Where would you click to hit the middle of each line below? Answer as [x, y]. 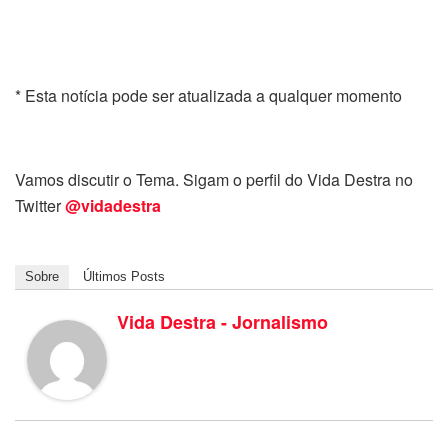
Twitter [40, 205]
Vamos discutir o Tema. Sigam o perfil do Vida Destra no [214, 179]
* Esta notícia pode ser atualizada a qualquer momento [208, 95]
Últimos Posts [124, 276]
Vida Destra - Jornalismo [222, 321]
